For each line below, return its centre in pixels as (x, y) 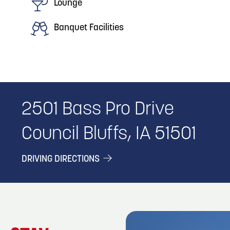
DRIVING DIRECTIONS (62, 159)
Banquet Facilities (89, 28)
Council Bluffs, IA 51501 (109, 135)
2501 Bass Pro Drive (98, 110)
